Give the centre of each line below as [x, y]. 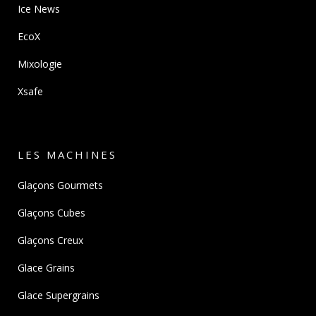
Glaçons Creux [50, 240]
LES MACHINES [67, 154]
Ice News [39, 8]
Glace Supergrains [59, 295]
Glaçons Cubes [51, 212]
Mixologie [40, 63]
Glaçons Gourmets [60, 185]
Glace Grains [46, 267]
